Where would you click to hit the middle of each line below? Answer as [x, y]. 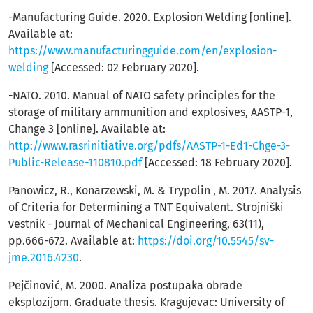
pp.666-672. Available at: [73, 241]
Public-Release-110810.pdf [75, 162]
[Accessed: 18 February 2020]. [217, 162]
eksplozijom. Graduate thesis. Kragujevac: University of [146, 302]
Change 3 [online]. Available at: [87, 129]
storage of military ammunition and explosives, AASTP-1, [151, 112]
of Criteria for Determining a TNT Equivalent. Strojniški [146, 207]
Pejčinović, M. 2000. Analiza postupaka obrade [125, 285]
